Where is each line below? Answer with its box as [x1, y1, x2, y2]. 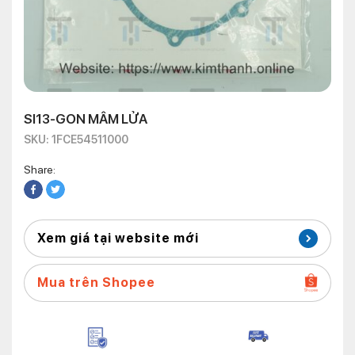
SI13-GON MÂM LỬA [24, 111, 147, 127]
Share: [24, 163, 55, 176]
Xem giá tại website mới [37, 231, 199, 246]
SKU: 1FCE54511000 [24, 133, 128, 146]
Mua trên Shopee [37, 275, 155, 290]
